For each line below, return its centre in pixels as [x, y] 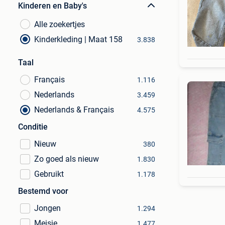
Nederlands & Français [74, 110]
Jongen [47, 208]
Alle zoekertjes [60, 24]
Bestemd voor [43, 191]
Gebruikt [49, 174]
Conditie [33, 127]
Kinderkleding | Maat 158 [78, 39]
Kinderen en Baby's [52, 6]
